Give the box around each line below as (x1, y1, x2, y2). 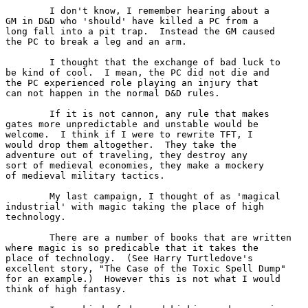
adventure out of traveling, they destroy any (5, 149, 247, 160)
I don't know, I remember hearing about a (5, 5, 49, 16)
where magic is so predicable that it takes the (5, 242, 258, 253)
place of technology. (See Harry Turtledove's (5, 252, 258, 263)
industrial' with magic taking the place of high (5, 201, 264, 212)
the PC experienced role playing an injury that (5, 77, 264, 88)
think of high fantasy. (5, 283, 126, 294)
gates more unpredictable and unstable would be (5, 118, 258, 129)
